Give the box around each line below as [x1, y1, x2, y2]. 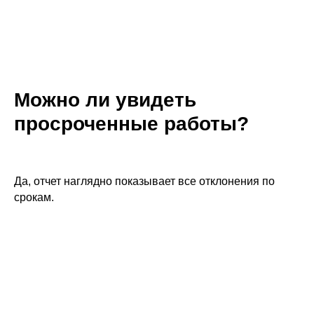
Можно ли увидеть [14, 89, 196, 111]
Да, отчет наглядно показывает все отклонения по [14, 175, 275, 187]
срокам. [14, 191, 54, 203]
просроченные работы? [14, 113, 249, 135]
